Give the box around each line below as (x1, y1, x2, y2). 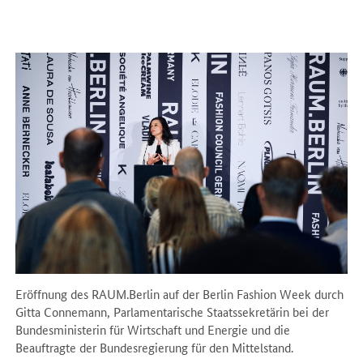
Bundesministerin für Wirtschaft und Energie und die (15, 320, 291, 338)
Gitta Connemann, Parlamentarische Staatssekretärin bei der (15, 302, 330, 320)
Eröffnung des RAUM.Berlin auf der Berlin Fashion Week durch (15, 284, 344, 302)
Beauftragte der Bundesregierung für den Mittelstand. (15, 338, 294, 356)
